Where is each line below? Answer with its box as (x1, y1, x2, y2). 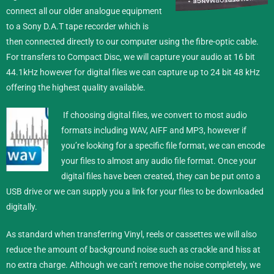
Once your (218, 155, 256, 166)
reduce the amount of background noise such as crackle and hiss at (6, 244, 261, 254)
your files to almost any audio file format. (61, 155, 218, 166)
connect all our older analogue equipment (6, 6, 162, 16)
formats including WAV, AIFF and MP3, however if (61, 125, 246, 135)
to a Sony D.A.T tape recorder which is (6, 21, 149, 31)
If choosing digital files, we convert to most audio (61, 109, 247, 120)
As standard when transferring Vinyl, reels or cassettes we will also (6, 229, 257, 239)
